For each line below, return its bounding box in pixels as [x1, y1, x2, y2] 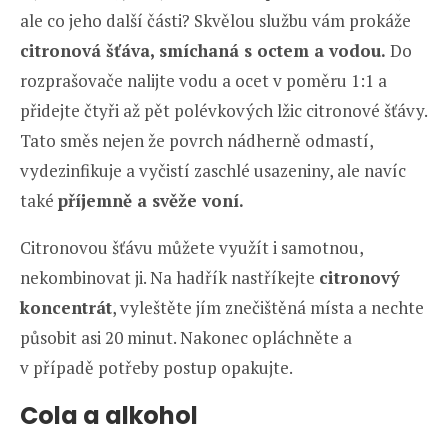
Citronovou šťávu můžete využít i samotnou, [20, 236, 363, 260]
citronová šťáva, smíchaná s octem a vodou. [20, 39, 386, 63]
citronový [319, 266, 400, 290]
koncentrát [20, 296, 112, 320]
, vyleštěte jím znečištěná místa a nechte [112, 296, 424, 320]
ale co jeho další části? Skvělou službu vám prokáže [20, 9, 411, 33]
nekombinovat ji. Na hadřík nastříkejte [20, 266, 319, 290]
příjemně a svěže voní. [58, 189, 244, 213]
